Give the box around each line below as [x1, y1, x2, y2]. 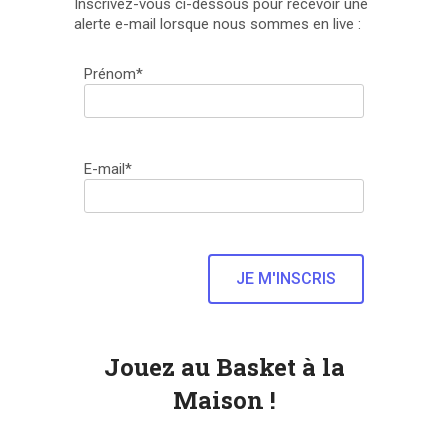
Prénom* [84, 65, 144, 84]
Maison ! [172, 384, 276, 417]
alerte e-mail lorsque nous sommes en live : [74, 14, 361, 33]
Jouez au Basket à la [103, 351, 345, 384]
